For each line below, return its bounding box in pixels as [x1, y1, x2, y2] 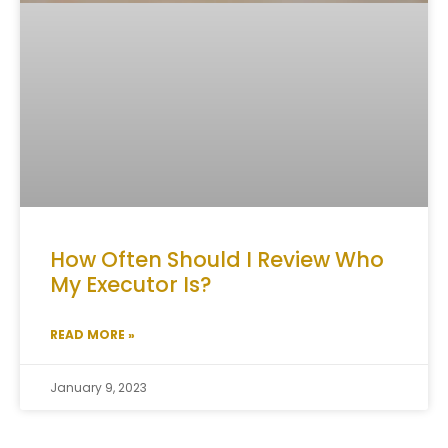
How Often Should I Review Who [50, 245, 384, 275]
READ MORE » [50, 326, 135, 344]
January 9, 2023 [50, 379, 147, 397]
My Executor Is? [50, 270, 212, 300]
